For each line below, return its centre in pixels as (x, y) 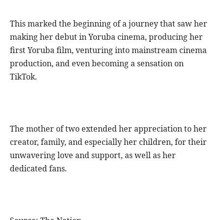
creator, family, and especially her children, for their (108, 142)
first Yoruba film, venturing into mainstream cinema (108, 50)
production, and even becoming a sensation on (97, 63)
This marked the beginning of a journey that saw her (109, 23)
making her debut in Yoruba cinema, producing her (106, 37)
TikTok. (23, 76)
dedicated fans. (38, 168)
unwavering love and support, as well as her (93, 155)
